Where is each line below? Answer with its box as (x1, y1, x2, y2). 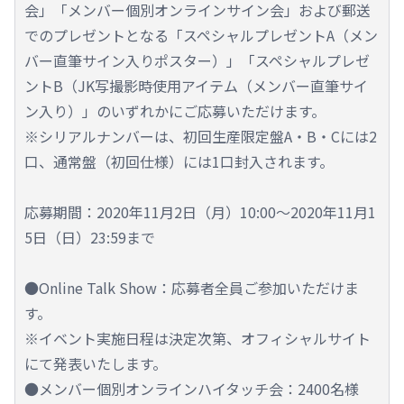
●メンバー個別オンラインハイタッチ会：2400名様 (24, 378, 359, 400)
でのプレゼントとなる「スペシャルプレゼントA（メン (24, 24, 378, 47)
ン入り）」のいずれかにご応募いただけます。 (24, 100, 326, 123)
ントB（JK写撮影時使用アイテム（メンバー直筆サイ (24, 75, 368, 97)
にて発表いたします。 (24, 353, 167, 375)
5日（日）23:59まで (24, 226, 155, 249)
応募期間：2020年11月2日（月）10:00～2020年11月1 (24, 201, 376, 224)
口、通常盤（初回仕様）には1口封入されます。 (24, 151, 334, 173)
